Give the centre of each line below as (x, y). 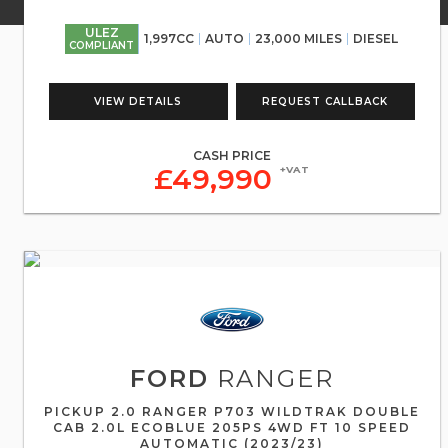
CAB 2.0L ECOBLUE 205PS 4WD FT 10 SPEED (231, 427)
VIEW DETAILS (138, 101)
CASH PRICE (231, 155)
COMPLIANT (102, 45)
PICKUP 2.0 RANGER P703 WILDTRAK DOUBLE (232, 411)
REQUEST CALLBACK (325, 101)
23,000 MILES (299, 38)
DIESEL (376, 38)
